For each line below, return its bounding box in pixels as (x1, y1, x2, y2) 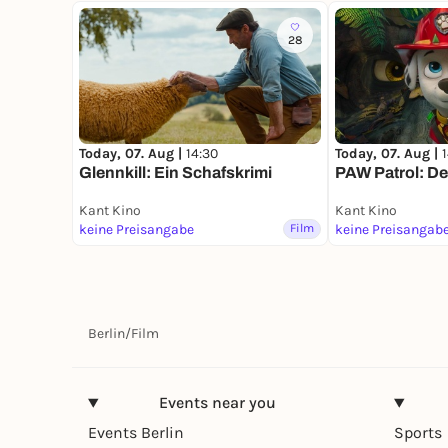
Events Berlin (88, 423, 184, 443)
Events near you (158, 393, 276, 413)
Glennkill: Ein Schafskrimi (79, 164, 272, 182)
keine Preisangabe (79, 221, 194, 239)
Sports (394, 423, 442, 443)
